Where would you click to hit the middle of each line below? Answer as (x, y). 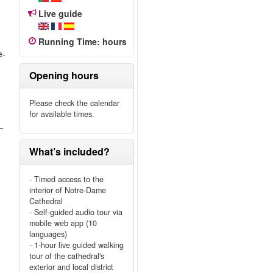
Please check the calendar (74, 103)
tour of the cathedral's (66, 256)
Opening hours (64, 75)
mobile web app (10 (63, 223)
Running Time (67, 41)
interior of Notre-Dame (67, 190)
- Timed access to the (66, 179)
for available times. (62, 114)
